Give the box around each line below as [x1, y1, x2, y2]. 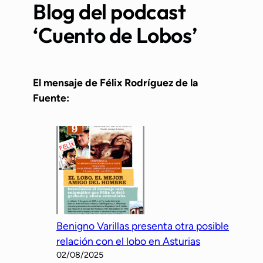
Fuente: [33, 91, 69, 104]
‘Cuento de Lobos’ [33, 22, 197, 49]
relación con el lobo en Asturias [56, 234, 200, 247]
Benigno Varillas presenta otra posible [56, 219, 229, 232]
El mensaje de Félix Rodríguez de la [33, 76, 198, 89]
